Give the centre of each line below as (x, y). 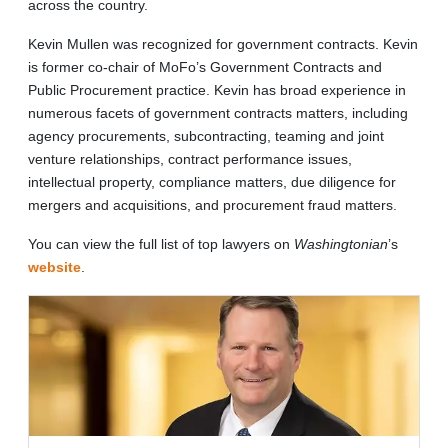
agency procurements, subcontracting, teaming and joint (206, 135)
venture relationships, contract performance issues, (190, 158)
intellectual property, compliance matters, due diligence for (212, 181)
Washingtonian (341, 243)
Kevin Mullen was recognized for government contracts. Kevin (223, 43)
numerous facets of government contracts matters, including (218, 112)
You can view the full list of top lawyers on (161, 243)
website (54, 266)
